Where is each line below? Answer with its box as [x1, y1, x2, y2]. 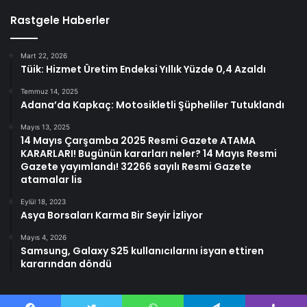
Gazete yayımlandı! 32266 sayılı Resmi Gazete [21, 160, 251, 174]
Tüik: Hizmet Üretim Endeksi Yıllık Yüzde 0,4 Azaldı [21, 62, 266, 77]
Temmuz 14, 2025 [21, 87, 78, 96]
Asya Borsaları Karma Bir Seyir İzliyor [21, 208, 203, 223]
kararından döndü [21, 257, 112, 271]
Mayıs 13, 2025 [21, 123, 70, 132]
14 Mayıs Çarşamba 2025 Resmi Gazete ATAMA [21, 134, 256, 148]
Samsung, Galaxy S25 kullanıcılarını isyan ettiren [21, 244, 264, 258]
